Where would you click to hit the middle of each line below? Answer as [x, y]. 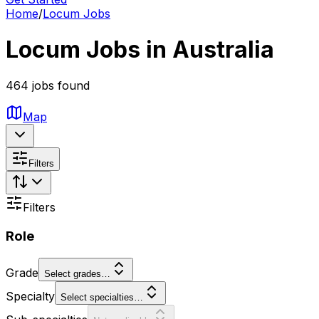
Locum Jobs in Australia [140, 50]
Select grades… [77, 273]
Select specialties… [102, 297]
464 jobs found [48, 86]
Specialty [30, 296]
